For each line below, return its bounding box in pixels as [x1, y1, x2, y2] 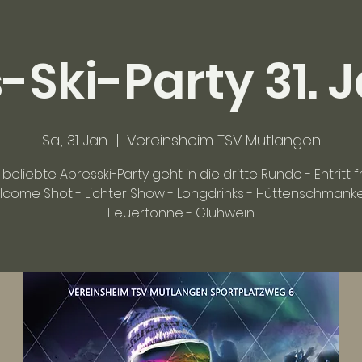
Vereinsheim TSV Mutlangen [126, 130, 321, 150]
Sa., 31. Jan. [41, 130, 108, 150]
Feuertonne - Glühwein [107, 204, 255, 222]
